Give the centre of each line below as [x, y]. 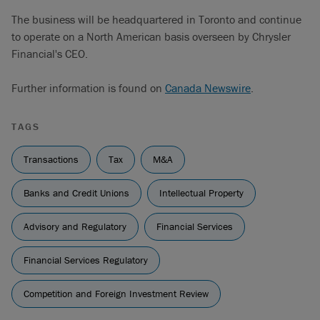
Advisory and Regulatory [75, 226]
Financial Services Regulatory [86, 260]
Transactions [51, 159]
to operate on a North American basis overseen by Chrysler [151, 36]
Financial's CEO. [50, 54]
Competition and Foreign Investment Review [116, 294]
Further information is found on [88, 88]
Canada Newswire [208, 88]
